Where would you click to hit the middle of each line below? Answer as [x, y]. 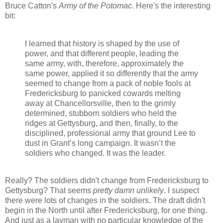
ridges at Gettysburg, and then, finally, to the [102, 123]
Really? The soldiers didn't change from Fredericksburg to [107, 181]
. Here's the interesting [171, 5]
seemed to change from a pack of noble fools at [108, 83]
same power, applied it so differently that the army [111, 73]
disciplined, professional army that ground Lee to [110, 133]
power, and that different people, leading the [102, 53]
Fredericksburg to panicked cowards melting [103, 93]
